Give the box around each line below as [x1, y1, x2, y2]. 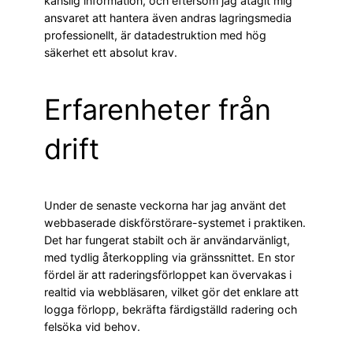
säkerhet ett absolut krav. [44, 46, 177, 60]
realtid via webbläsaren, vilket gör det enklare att [44, 285, 299, 299]
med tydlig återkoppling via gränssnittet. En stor [44, 251, 295, 265]
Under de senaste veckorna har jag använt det [44, 199, 286, 213]
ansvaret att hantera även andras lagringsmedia [44, 11, 292, 25]
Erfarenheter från [44, 92, 271, 128]
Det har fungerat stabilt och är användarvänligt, [44, 233, 290, 247]
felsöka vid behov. [44, 320, 140, 334]
